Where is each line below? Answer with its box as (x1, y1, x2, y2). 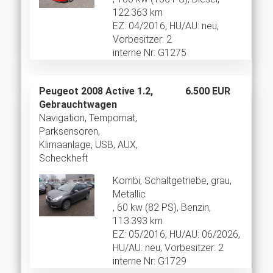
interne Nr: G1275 (112, 47, 186, 59)
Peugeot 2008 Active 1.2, (39, 85, 153, 97)
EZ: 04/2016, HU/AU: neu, (112, 20, 219, 32)
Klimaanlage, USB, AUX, (39, 139, 138, 151)
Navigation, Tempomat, (39, 112, 137, 124)
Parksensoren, (39, 126, 100, 138)
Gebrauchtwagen (39, 99, 117, 111)
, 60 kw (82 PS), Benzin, (112, 202, 211, 214)
